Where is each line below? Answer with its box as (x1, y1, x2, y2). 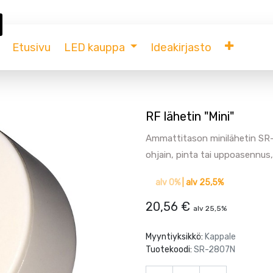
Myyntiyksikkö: (146, 231, 205, 242)
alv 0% (155, 177, 180, 188)
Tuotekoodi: (146, 244, 194, 255)
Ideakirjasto (150, 40, 211, 54)
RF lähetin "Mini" (146, 109, 234, 124)
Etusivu (12, 40, 51, 54)
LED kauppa (63, 40, 125, 54)
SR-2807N (194, 244, 235, 255)
